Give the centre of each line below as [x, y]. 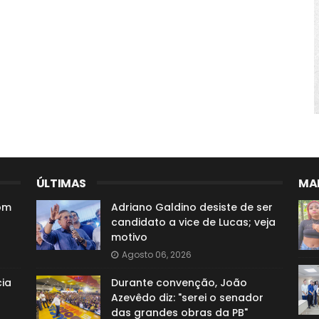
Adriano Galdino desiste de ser [192, 207]
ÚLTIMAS [61, 183]
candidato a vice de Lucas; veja [193, 222]
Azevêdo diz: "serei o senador [187, 298]
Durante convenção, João [179, 283]
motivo [129, 237]
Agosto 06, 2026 [156, 255]
